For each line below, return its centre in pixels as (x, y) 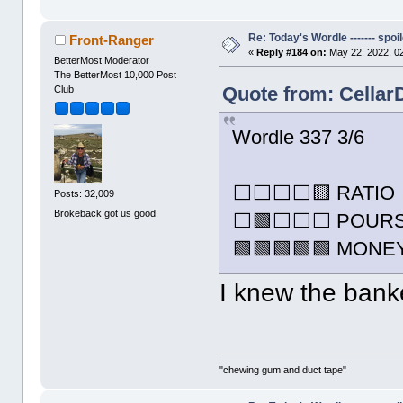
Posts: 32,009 (85, 194)
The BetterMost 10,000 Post (116, 74)
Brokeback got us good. (107, 213)
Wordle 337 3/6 (299, 137)
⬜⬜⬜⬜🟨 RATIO (314, 193)
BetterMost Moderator (102, 60)
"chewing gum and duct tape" (283, 370)
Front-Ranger (111, 40)
